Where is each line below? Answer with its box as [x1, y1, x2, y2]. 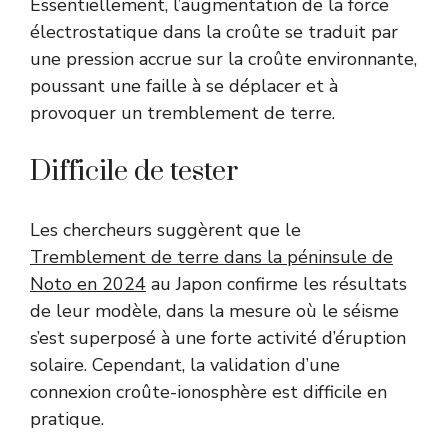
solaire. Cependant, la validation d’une [30, 352, 340, 377]
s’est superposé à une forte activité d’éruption [30, 325, 406, 350]
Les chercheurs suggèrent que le [30, 217, 301, 242]
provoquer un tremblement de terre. [30, 100, 335, 125]
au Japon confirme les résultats [146, 271, 407, 296]
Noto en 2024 [30, 271, 146, 296]
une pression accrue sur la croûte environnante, [30, 46, 417, 71]
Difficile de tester [30, 153, 238, 189]
